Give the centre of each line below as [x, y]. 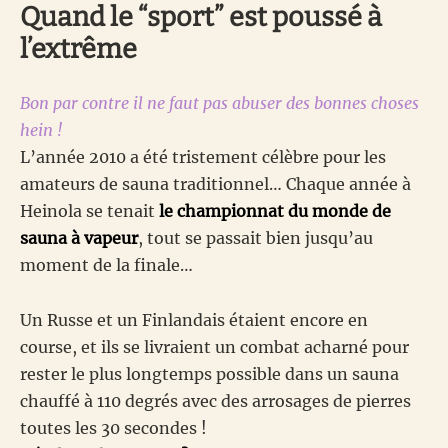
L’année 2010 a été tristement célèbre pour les [203, 157]
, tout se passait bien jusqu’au [255, 238]
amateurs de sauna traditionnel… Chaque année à [215, 184]
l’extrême [78, 49]
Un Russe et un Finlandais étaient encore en [194, 320]
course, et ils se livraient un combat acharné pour [214, 347]
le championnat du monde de [275, 211]
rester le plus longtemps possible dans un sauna [209, 374]
